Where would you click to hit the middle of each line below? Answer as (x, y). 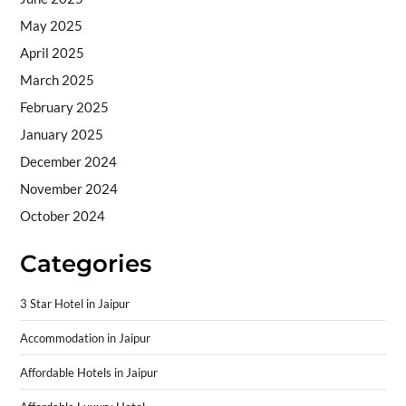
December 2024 (68, 162)
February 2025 (64, 107)
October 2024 (62, 216)
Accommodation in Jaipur (85, 338)
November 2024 (68, 189)
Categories (85, 264)
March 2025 (57, 80)
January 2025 (61, 135)
